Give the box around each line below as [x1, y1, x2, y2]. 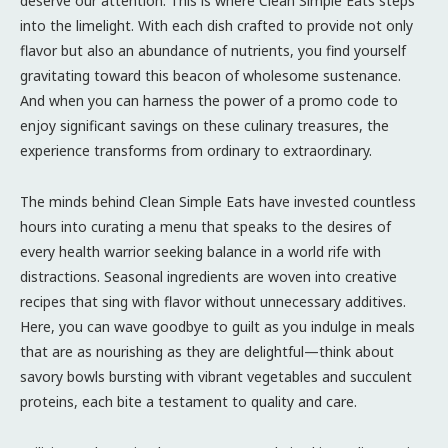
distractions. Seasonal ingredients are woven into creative [20, 266, 397, 286]
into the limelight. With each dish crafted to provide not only [20, 15, 413, 35]
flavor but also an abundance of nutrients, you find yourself [20, 40, 406, 60]
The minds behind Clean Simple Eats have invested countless [20, 191, 416, 211]
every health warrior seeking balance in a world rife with [20, 241, 381, 261]
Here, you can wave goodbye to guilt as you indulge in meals [20, 316, 415, 336]
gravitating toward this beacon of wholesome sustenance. [20, 65, 401, 85]
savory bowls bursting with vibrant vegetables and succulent [20, 366, 412, 386]
